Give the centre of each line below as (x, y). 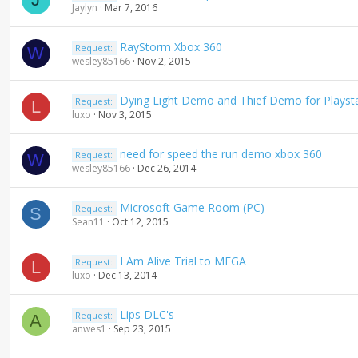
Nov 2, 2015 (164, 61)
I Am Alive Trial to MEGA (183, 261)
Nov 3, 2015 (125, 115)
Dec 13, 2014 (127, 275)
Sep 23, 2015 (142, 329)
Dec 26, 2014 (166, 168)
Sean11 (88, 222)
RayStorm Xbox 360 (171, 47)
